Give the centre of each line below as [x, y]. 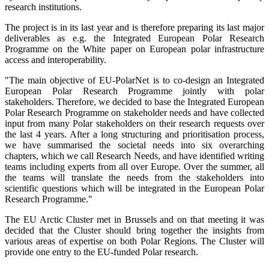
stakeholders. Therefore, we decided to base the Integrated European [134, 101]
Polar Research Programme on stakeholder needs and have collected [134, 112]
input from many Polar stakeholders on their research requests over [134, 123]
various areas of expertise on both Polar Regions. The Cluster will [134, 241]
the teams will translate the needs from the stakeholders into [134, 177]
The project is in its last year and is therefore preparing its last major [134, 27]
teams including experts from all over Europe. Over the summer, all [134, 166]
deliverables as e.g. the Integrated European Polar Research [134, 38]
